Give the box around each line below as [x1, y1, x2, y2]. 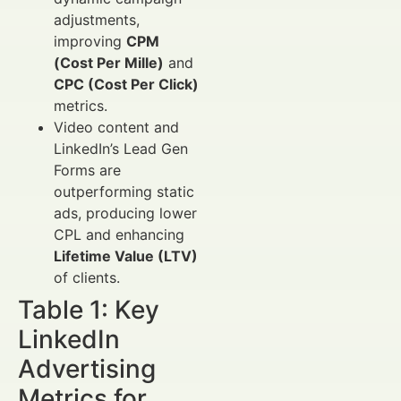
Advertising [18, 354, 156, 385]
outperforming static [54, 183, 194, 201]
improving [54, 32, 126, 51]
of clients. [54, 269, 120, 287]
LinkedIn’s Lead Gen [54, 140, 188, 158]
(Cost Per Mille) [54, 54, 164, 73]
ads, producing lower [54, 204, 197, 223]
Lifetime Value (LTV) [54, 247, 198, 266]
